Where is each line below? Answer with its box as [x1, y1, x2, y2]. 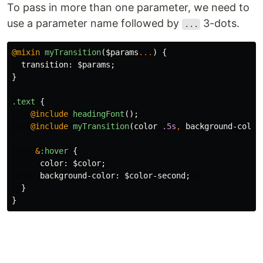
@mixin [12, 48, 40, 58]
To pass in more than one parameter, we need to [7, 1, 249, 14]
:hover [40, 146, 68, 156]
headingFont [73, 109, 124, 119]
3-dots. [200, 17, 240, 30]
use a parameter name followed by [7, 17, 182, 30]
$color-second [124, 171, 186, 181]
